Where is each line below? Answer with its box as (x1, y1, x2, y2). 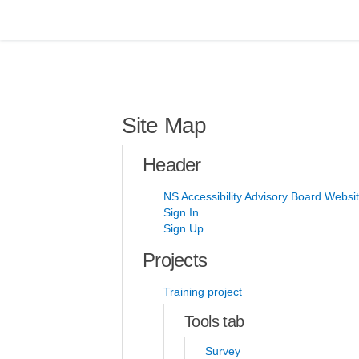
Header (143, 154, 201, 175)
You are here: (89, 79, 147, 91)
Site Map (122, 113, 207, 138)
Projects (143, 249, 208, 271)
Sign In (163, 206, 199, 219)
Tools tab (184, 313, 244, 330)
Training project (163, 285, 242, 298)
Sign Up (163, 222, 204, 235)
